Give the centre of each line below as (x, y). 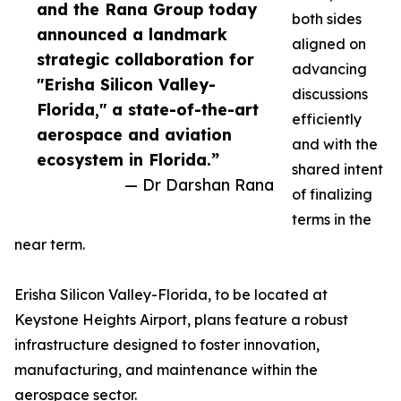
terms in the (332, 220)
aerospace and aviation (134, 135)
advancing (329, 69)
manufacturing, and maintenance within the (166, 370)
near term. (50, 245)
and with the (335, 145)
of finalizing (332, 195)
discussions (330, 94)
